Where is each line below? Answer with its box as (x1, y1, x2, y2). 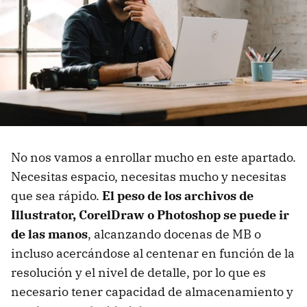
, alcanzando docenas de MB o (88, 226, 261, 243)
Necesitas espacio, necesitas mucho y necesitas (11, 169, 286, 185)
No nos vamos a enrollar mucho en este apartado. (11, 149, 296, 166)
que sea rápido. (11, 188, 102, 204)
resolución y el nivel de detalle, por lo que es (11, 265, 266, 281)
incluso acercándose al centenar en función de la (11, 245, 295, 262)
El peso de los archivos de (102, 188, 254, 204)
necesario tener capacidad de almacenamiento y (11, 284, 293, 300)
